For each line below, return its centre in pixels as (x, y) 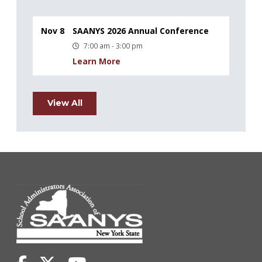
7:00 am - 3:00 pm (113, 45)
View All (65, 103)
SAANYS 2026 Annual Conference (141, 30)
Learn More (96, 61)
